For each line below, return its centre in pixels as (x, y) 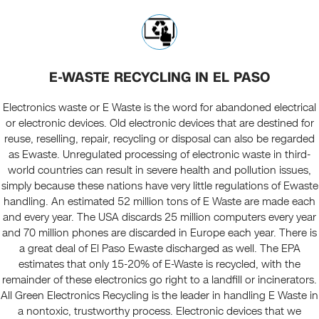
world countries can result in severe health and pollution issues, (159, 171)
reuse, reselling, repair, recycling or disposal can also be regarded (159, 139)
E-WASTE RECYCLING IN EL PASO (159, 78)
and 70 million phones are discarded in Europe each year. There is (159, 233)
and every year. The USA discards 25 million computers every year (159, 218)
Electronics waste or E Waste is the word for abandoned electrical (159, 108)
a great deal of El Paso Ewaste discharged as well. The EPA (159, 249)
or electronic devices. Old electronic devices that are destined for (159, 124)
